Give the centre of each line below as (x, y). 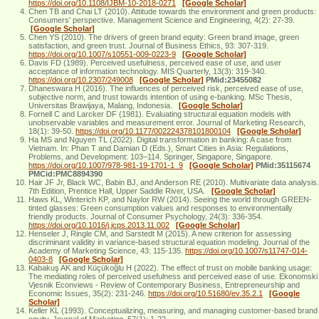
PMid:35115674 (282, 165)
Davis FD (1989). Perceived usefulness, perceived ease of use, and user (155, 62)
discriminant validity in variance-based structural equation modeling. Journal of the (169, 242)
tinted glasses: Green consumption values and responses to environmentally (161, 208)
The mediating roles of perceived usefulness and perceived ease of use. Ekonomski (173, 276)
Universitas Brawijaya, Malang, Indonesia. (104, 105)
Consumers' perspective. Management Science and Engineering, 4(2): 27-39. (163, 20)
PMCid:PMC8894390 (66, 173)
